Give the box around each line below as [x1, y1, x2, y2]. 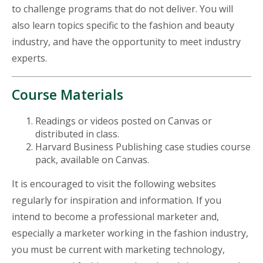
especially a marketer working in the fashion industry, [12, 226, 248, 240]
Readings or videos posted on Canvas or [35, 114, 212, 127]
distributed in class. [35, 127, 122, 140]
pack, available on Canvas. [35, 153, 151, 166]
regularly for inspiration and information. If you [12, 193, 221, 207]
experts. [12, 51, 49, 65]
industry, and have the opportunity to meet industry [12, 35, 241, 48]
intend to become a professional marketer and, [12, 210, 219, 223]
